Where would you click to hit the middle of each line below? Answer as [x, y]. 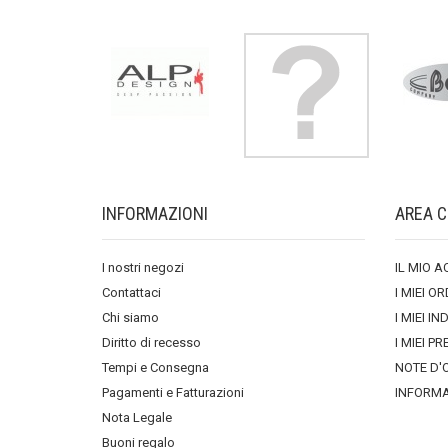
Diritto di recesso [151, 342]
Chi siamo [130, 317]
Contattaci [131, 292]
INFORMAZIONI [155, 213]
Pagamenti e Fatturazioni [173, 392]
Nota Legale [137, 417]
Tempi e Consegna [155, 367]
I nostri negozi [143, 267]
